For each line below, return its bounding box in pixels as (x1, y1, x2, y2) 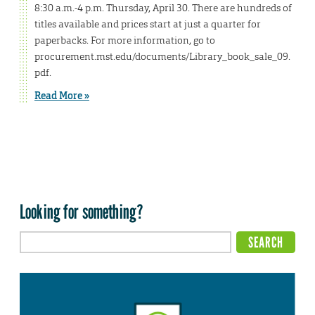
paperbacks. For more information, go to (34, 33, 215, 46)
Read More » (34, 89, 89, 102)
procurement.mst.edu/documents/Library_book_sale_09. (34, 49, 290, 63)
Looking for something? (20, 200, 144, 224)
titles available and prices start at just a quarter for (34, 17, 261, 30)
